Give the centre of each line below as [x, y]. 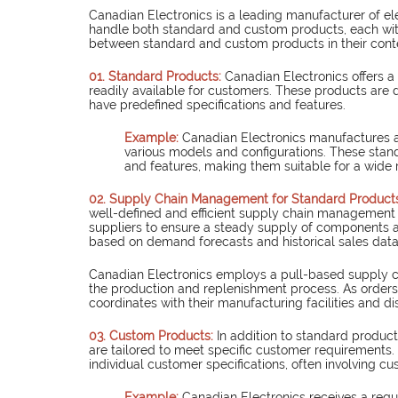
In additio [243, 336]
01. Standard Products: [157, 77]
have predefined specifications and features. [217, 105]
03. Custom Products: [153, 336]
